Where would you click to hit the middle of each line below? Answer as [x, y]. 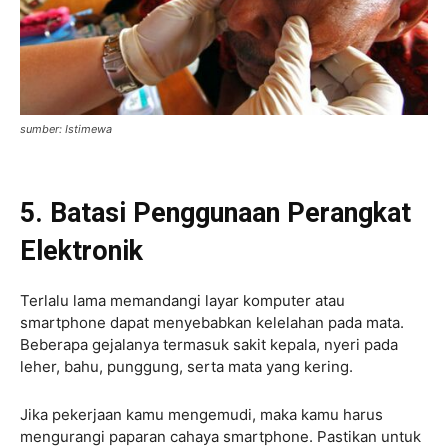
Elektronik [85, 251]
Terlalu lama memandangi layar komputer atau [182, 301]
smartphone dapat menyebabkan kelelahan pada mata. [212, 323]
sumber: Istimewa [66, 129]
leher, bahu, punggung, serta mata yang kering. [186, 367]
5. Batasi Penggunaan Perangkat [215, 213]
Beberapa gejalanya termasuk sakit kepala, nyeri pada [209, 345]
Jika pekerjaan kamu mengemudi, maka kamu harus [201, 415]
